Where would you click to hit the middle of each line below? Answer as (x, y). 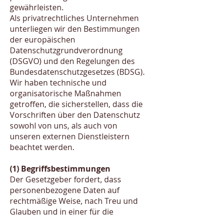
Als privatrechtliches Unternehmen (74, 18)
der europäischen (43, 40)
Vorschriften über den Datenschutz (75, 115)
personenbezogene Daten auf (65, 190)
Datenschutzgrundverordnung (66, 50)
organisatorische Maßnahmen (66, 93)
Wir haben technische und (58, 83)
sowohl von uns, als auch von (64, 126)
